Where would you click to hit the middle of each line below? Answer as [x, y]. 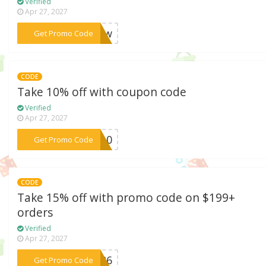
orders [35, 213]
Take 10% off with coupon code [102, 92]
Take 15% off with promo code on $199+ [126, 198]
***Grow [90, 33]
